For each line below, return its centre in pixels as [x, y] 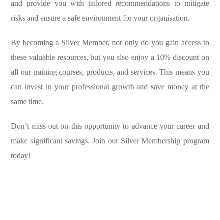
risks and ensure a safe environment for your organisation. [100, 18]
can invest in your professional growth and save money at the [110, 87]
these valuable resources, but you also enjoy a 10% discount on [110, 57]
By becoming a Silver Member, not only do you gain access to [110, 43]
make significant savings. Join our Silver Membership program [110, 141]
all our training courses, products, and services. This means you [110, 72]
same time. [27, 102]
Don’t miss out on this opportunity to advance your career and [110, 126]
